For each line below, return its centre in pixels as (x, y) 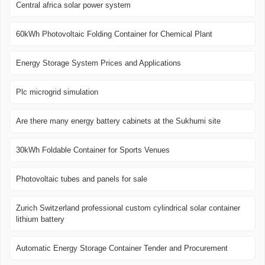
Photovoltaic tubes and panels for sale (82, 179)
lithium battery (40, 219)
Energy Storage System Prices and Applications (98, 63)
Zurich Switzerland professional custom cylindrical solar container (128, 208)
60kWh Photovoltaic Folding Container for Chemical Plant (114, 34)
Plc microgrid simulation (57, 92)
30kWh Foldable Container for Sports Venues (93, 150)
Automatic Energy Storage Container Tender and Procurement (122, 248)
